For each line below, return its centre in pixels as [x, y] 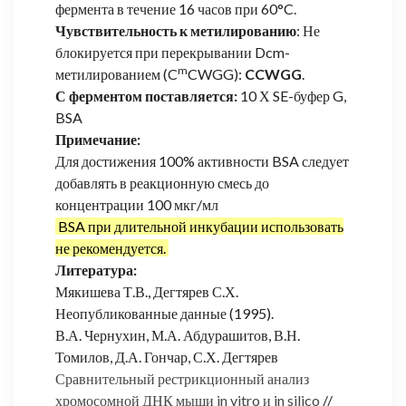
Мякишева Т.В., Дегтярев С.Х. [147, 291]
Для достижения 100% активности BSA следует [202, 160]
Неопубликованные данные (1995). [164, 313]
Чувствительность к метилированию [176, 30]
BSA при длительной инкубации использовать [201, 226]
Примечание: [98, 139]
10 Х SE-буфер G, [292, 95]
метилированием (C [116, 73]
